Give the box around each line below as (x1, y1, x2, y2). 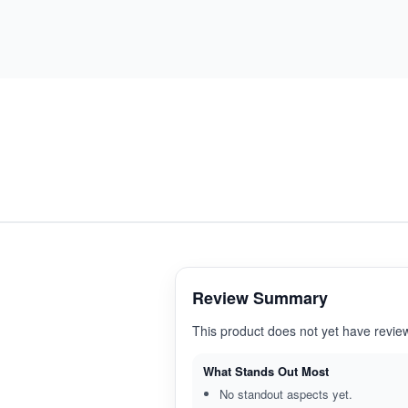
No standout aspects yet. (219, 385, 352, 403)
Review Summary (192, 285, 328, 310)
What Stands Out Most (203, 362, 329, 380)
